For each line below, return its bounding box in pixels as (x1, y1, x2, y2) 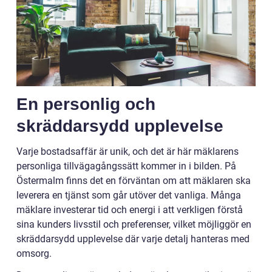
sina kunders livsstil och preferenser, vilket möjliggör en (16, 219, 251, 231)
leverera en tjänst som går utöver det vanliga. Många (16, 189, 241, 202)
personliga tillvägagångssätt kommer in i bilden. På (16, 160, 236, 172)
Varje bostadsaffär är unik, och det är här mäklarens (16, 146, 239, 158)
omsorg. (16, 248, 52, 260)
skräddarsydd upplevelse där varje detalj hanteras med (16, 233, 250, 245)
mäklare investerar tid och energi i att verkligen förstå (16, 204, 243, 216)
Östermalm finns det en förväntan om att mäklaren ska (16, 175, 251, 187)
